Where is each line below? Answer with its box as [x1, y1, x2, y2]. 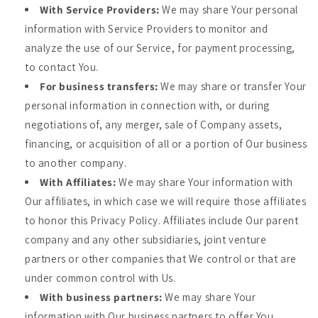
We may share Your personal [159, 3, 299, 16]
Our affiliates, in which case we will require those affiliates [25, 194, 307, 208]
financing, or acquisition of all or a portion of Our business [25, 137, 307, 150]
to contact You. [25, 60, 99, 74]
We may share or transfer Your [158, 79, 307, 93]
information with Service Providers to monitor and [25, 22, 268, 35]
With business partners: [40, 290, 163, 304]
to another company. [25, 156, 127, 170]
